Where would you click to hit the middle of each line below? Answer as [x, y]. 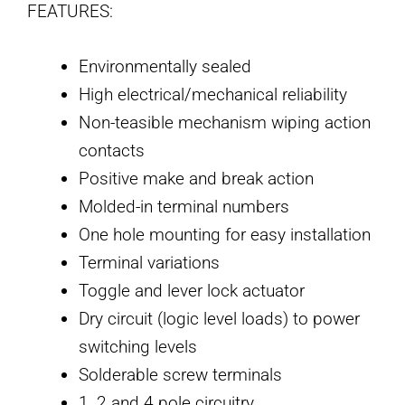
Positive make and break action [196, 179]
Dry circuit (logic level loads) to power [219, 319]
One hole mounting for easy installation [225, 235]
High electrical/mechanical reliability [213, 95]
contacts [112, 151]
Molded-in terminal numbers [184, 207]
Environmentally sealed [165, 67]
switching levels [138, 347]
